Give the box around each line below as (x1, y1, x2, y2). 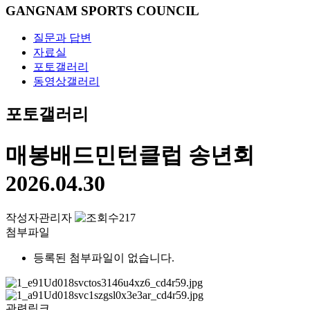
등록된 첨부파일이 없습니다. (33, 252, 174, 264)
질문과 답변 (33, 32, 91, 44)
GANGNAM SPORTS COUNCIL (6, 3, 199, 18)
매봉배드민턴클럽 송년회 (6, 142, 255, 167)
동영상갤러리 (33, 75, 100, 88)
